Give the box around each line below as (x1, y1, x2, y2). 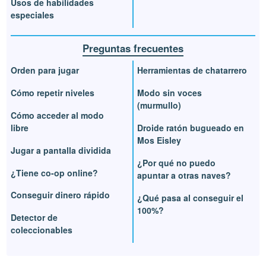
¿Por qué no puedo (137, 156, 216, 169)
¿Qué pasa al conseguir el (137, 191, 243, 204)
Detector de (11, 211, 58, 224)
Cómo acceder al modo (11, 109, 104, 121)
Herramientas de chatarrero (137, 64, 247, 77)
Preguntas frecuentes (83, 41, 183, 56)
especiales (11, 9, 55, 21)
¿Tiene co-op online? (11, 166, 99, 179)
